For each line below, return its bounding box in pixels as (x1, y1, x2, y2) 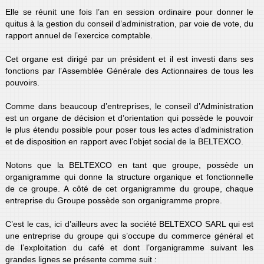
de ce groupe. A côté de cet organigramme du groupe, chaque (5, 183, 254, 193)
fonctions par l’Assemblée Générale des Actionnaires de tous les (5, 65, 254, 75)
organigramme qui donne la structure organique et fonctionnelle (5, 171, 254, 181)
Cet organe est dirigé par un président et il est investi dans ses (5, 54, 254, 64)
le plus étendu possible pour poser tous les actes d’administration (5, 124, 254, 134)
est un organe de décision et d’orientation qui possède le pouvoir (5, 113, 254, 123)
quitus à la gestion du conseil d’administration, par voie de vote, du (5, 18, 254, 28)
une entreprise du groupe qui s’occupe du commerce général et (5, 230, 254, 240)
